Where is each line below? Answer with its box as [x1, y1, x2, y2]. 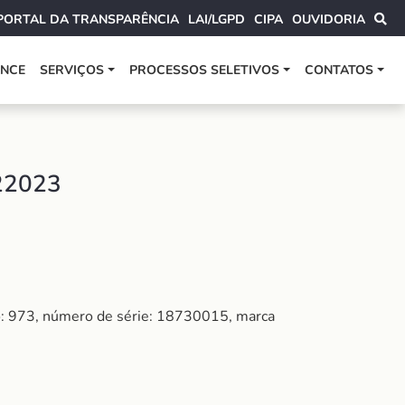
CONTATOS [305, 61, 374, 79]
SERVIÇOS [40, 61, 105, 79]
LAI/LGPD [188, 11, 245, 28]
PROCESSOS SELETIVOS [129, 61, 280, 79]
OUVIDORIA [292, 11, 365, 28]
